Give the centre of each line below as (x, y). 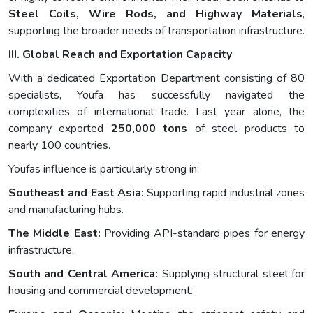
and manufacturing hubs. (66, 210)
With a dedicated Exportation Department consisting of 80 (156, 79)
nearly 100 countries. (59, 146)
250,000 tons (149, 129)
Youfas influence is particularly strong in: (104, 169)
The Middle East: (54, 234)
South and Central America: (83, 274)
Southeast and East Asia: (76, 193)
